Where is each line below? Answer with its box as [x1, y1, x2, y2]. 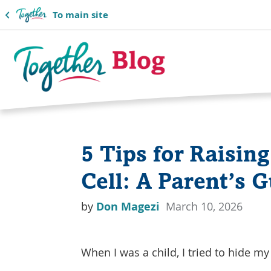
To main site [52, 8, 108, 21]
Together [10, 99, 55, 113]
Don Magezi [96, 199, 163, 214]
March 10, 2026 [166, 199, 243, 214]
